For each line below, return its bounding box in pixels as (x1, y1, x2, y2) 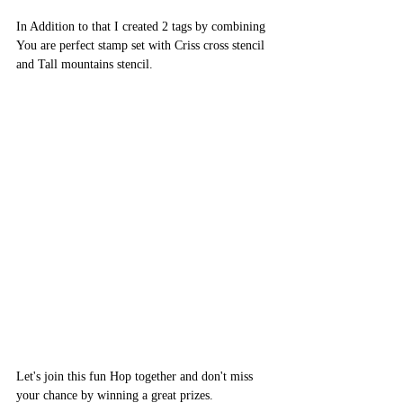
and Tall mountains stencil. (16, 57, 153, 71)
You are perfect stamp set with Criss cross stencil (16, 38, 268, 52)
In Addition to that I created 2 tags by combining (16, 19, 269, 33)
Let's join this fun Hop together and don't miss (16, 369, 256, 383)
